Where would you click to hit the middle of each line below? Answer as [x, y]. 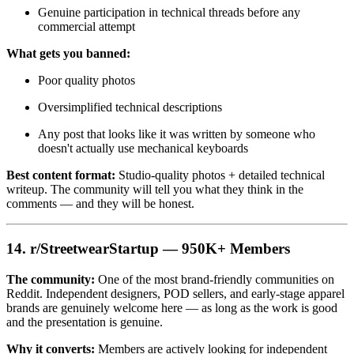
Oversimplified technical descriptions [130, 107]
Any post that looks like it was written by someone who [177, 134]
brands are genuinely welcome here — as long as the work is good [172, 307]
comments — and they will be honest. [100, 204]
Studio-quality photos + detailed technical [220, 175]
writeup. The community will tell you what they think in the [155, 190]
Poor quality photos [87, 81]
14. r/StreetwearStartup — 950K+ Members [148, 249]
